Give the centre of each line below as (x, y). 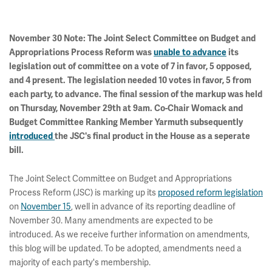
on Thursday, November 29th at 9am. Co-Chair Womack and (126, 108)
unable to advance (190, 53)
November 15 (46, 206)
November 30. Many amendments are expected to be (111, 220)
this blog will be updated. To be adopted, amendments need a (125, 248)
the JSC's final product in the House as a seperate (152, 136)
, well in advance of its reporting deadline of (153, 206)
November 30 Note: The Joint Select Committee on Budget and (132, 39)
